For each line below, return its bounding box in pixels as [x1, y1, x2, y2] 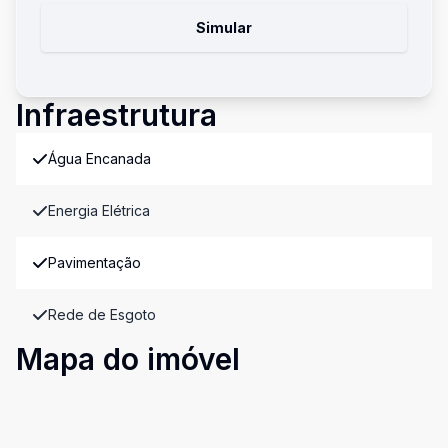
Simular [196, 19, 252, 36]
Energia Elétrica [48, 202, 150, 219]
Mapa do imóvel [16, 341, 240, 377]
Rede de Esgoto [48, 306, 156, 323]
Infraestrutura [16, 97, 217, 133]
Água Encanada [48, 150, 151, 167]
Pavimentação [48, 254, 141, 271]
